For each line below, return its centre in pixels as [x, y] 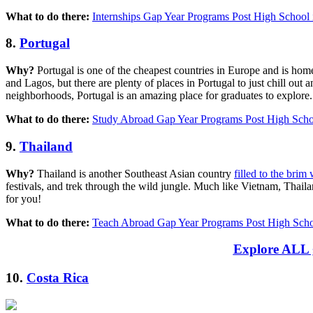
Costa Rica [58, 278]
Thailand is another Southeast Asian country [136, 173]
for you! [23, 198]
